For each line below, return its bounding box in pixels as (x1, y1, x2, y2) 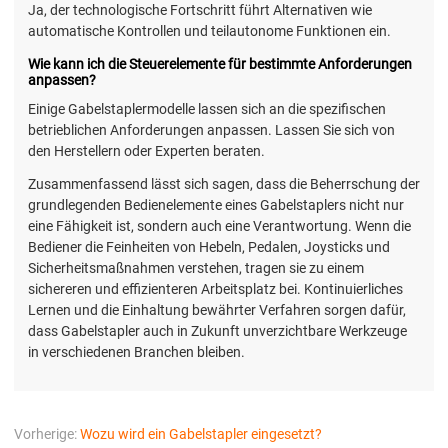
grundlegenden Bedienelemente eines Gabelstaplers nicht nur (28, 196, 404, 213)
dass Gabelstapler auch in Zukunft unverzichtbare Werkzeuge (28, 322, 407, 339)
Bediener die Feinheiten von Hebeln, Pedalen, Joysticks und (28, 238, 390, 255)
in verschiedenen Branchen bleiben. (28, 343, 245, 360)
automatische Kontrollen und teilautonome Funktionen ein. (28, 23, 391, 40)
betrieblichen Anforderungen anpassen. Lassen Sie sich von (28, 122, 395, 139)
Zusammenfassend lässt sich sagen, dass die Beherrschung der (28, 175, 420, 192)
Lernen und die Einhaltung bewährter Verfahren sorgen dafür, (28, 301, 406, 318)
